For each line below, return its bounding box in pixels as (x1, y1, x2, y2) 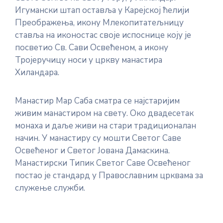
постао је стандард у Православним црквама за (15, 170, 203, 181)
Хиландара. (15, 67, 61, 78)
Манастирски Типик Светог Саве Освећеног (15, 157, 191, 169)
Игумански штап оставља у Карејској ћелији (15, 4, 189, 16)
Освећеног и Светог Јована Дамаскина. (15, 145, 170, 156)
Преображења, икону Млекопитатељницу (15, 17, 184, 28)
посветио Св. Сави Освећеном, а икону (15, 42, 168, 53)
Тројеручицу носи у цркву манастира (15, 54, 162, 66)
